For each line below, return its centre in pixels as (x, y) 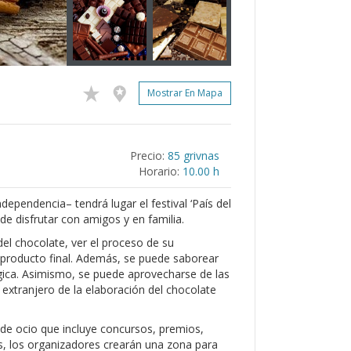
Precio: (147, 156)
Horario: (159, 171)
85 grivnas (194, 156)
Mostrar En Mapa (185, 93)
